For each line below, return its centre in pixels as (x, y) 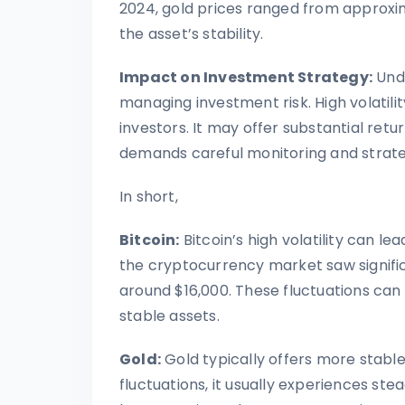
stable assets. (170, 316)
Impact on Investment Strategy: (246, 77)
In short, (149, 196)
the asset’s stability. (192, 33)
